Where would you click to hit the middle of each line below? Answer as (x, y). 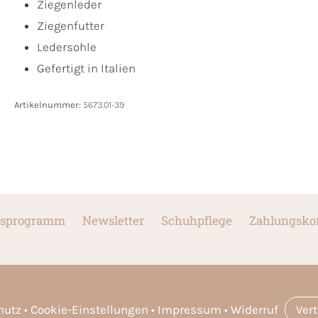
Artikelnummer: (49, 105)
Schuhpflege (196, 221)
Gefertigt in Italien (86, 68)
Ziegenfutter (71, 26)
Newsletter (113, 221)
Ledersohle (67, 47)
